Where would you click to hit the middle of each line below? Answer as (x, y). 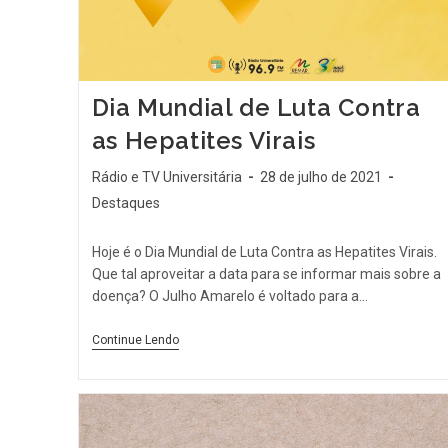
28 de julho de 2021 (320, 177)
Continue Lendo (135, 340)
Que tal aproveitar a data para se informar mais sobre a (266, 274)
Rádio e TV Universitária (166, 177)
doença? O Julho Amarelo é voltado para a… (229, 296)
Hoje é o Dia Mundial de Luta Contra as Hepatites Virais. (264, 252)
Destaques (125, 203)
